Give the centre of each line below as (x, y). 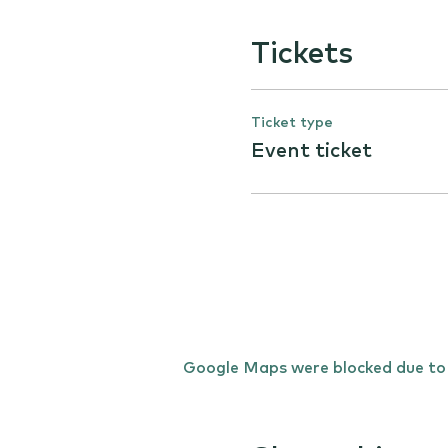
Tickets (301, 54)
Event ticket (311, 151)
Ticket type (291, 123)
